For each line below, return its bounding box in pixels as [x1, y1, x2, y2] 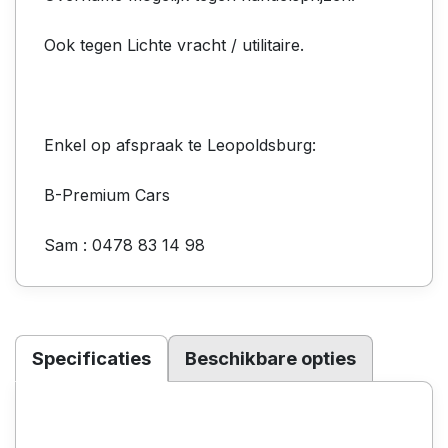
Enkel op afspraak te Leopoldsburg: [44, 134, 316, 155]
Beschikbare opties [185, 346, 356, 369]
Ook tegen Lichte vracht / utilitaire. [44, 34, 304, 55]
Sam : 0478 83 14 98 [44, 234, 205, 255]
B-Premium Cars [44, 184, 170, 205]
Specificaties [32, 346, 151, 369]
